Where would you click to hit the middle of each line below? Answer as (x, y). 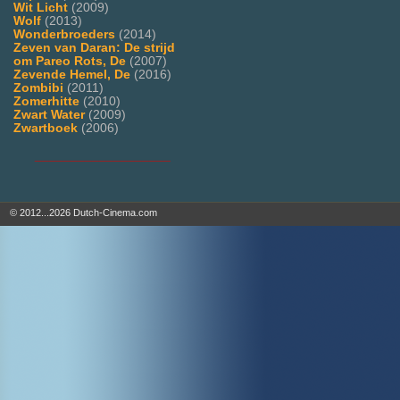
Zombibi (38, 88)
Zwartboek (46, 129)
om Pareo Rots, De (70, 62)
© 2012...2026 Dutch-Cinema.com (81, 213)
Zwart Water (49, 115)
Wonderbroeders (64, 35)
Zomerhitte (46, 102)
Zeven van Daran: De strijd (94, 48)
